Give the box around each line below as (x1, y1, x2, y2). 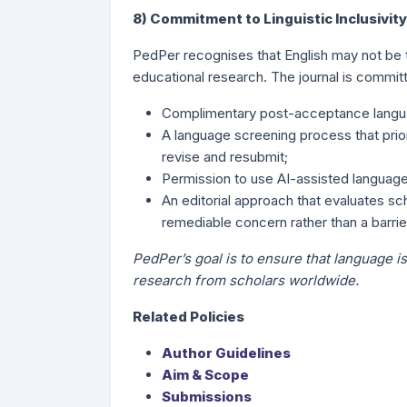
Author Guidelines (162, 344, 291, 362)
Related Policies (133, 308, 244, 325)
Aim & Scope (162, 366, 249, 383)
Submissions (162, 388, 252, 405)
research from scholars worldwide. (133, 272, 359, 289)
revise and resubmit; (162, 148, 288, 165)
